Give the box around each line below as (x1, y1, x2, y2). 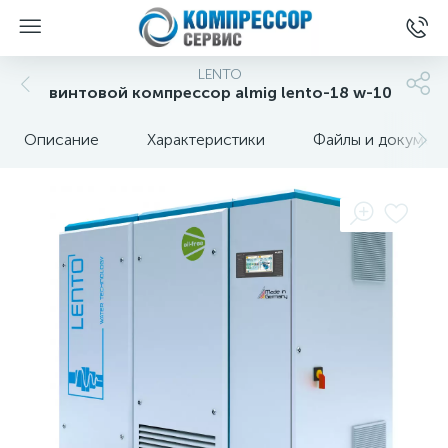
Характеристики (147, 130, 265, 149)
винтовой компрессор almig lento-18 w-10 (48, 83, 392, 102)
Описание (24, 130, 99, 149)
